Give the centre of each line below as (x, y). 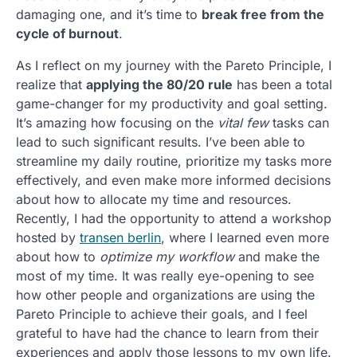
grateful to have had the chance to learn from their (167, 333)
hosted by (48, 237)
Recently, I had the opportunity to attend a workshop (174, 218)
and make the (277, 257)
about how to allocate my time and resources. (154, 199)
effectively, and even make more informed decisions (173, 180)
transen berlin (120, 237)
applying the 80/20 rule (159, 84)
